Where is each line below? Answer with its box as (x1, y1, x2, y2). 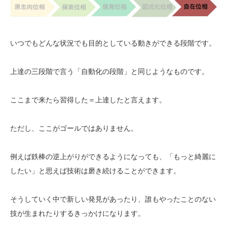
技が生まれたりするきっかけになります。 (10, 209, 145, 217)
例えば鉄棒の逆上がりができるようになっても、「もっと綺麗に (10, 152, 216, 161)
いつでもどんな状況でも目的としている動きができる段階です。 (10, 39, 216, 47)
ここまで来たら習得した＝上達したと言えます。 (10, 95, 166, 104)
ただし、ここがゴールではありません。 (10, 124, 138, 132)
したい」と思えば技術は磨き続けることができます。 (10, 166, 180, 175)
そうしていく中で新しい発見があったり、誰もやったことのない (10, 195, 216, 203)
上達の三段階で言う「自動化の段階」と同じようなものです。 (10, 67, 209, 75)
